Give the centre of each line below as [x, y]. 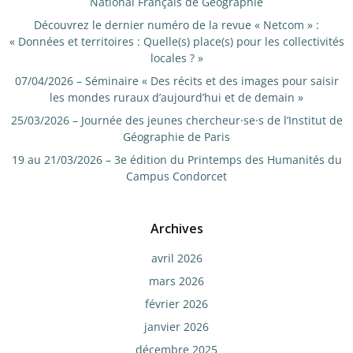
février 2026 [176, 304]
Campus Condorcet [176, 176]
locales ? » [176, 58]
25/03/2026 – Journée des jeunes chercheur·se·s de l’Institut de [176, 120]
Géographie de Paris [176, 137]
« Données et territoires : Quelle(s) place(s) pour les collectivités [176, 41]
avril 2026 [176, 258]
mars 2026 [176, 281]
